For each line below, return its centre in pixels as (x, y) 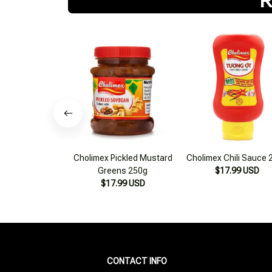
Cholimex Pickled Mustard (123, 158)
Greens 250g (123, 170)
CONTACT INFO (137, 261)
